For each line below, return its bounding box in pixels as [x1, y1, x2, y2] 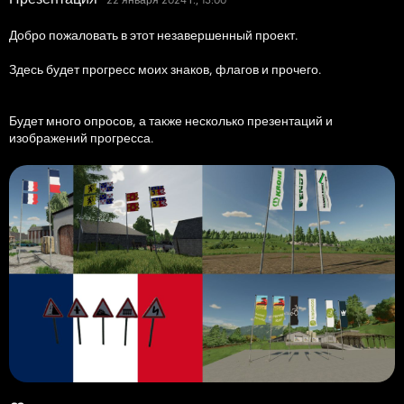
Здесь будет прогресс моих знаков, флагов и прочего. [9, 61, 321, 78]
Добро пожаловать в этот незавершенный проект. [9, 27, 298, 43]
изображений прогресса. [9, 130, 153, 146]
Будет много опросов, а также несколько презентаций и [9, 113, 333, 129]
